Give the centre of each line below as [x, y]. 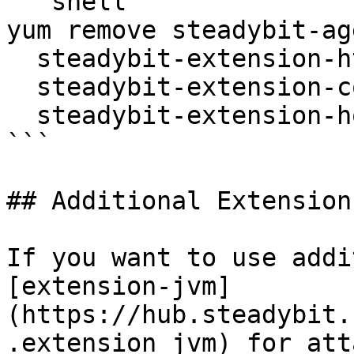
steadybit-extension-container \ [21, 87]
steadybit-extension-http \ [21, 58]
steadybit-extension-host [21, 115]
